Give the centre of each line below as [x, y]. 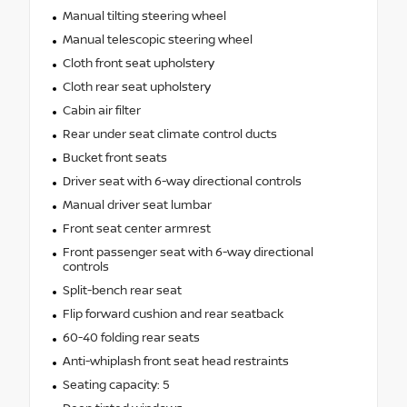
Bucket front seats [114, 158]
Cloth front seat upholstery [138, 63]
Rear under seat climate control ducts [169, 134]
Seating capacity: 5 [116, 385]
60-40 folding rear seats [131, 338]
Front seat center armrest [136, 228]
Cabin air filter [101, 110]
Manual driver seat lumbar [137, 205]
